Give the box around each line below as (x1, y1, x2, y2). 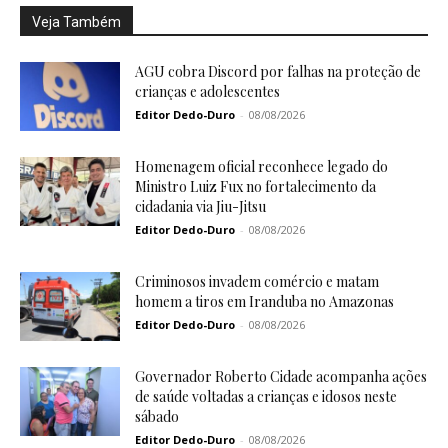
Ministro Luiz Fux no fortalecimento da (135, 177, 376, 197)
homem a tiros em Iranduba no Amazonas (135, 292, 394, 312)
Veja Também (32, 14, 121, 31)
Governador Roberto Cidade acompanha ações (135, 367, 427, 387)
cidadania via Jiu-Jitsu (135, 197, 266, 217)
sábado (135, 407, 179, 427)
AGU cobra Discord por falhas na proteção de (135, 62, 421, 82)
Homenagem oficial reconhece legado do (135, 157, 388, 177)
